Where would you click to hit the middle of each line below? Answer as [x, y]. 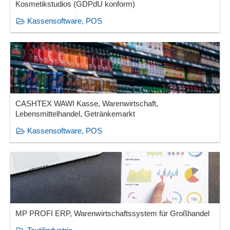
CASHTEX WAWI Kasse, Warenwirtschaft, [87, 104]
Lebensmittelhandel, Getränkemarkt [75, 114]
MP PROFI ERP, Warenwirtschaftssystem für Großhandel [113, 214]
